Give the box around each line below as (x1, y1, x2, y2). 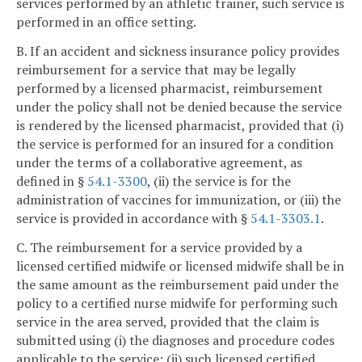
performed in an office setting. (16, 13, 196, 32)
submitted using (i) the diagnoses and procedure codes (16, 330, 335, 349)
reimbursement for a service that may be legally (16, 60, 296, 78)
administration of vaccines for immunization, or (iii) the (16, 190, 341, 208)
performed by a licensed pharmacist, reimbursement (16, 78, 323, 97)
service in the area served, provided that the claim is (16, 312, 319, 330)
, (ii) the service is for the (147, 171, 291, 190)
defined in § (16, 171, 87, 190)
